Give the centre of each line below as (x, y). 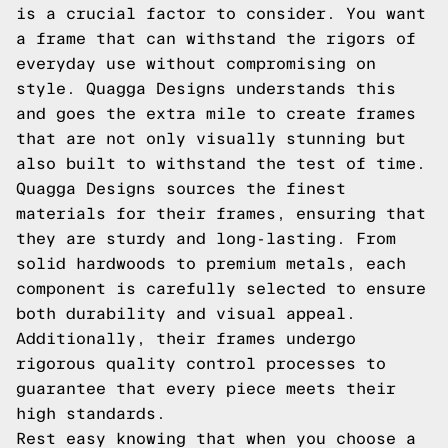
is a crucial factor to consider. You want (221, 13)
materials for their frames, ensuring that (221, 213)
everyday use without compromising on (196, 63)
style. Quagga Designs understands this (206, 88)
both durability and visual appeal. (186, 313)
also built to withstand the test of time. (221, 163)
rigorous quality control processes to (201, 363)
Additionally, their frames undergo (186, 338)
